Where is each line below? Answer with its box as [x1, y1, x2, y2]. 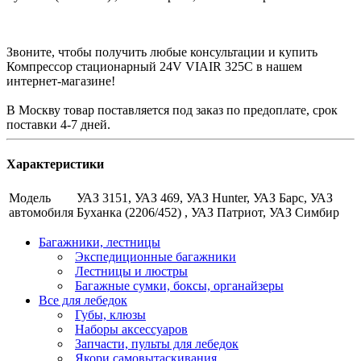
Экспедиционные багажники [75, 250, 236, 264]
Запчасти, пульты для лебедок [75, 337, 239, 351]
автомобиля [9, 205, 73, 220]
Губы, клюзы [75, 308, 146, 322]
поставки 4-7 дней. [6, 117, 110, 131]
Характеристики [6, 156, 104, 171]
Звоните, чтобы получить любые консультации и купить [6, 44, 317, 59]
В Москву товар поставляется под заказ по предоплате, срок [6, 102, 338, 117]
